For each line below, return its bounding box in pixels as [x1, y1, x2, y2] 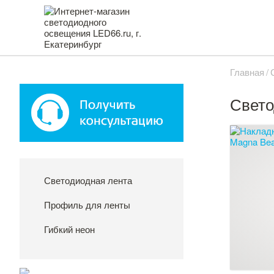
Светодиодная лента [44, 174, 132, 187]
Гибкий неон [44, 223, 95, 235]
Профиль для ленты [44, 198, 130, 211]
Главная [230, 65, 264, 78]
